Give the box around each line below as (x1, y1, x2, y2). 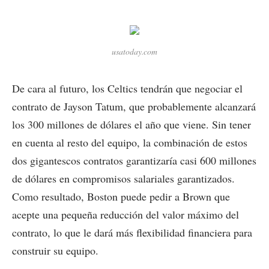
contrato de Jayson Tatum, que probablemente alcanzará (12, 99, 256, 114)
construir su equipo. (12, 243, 98, 258)
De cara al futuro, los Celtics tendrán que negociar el (12, 81, 243, 96)
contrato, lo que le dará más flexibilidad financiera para (12, 225, 252, 240)
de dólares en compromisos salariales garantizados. (12, 171, 235, 186)
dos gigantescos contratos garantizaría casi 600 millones (12, 153, 256, 168)
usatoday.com (112, 45, 157, 57)
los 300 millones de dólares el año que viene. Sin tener (12, 117, 251, 132)
